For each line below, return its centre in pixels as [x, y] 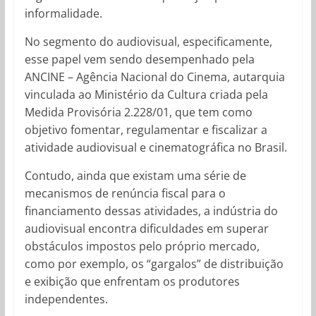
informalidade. [63, 13]
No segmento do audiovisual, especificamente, [148, 41]
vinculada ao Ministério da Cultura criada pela [146, 94]
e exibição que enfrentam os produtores [132, 281]
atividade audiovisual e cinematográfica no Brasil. [156, 147]
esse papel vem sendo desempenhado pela [139, 59]
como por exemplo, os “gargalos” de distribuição [154, 263]
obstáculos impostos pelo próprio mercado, [142, 246]
